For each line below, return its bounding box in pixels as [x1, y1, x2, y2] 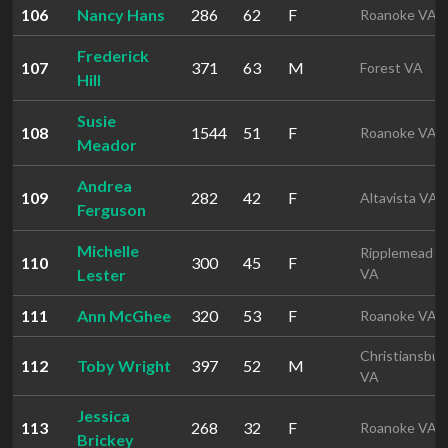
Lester [77, 265, 126, 284]
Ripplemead [360, 244, 433, 261]
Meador [77, 135, 137, 154]
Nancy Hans [77, 5, 165, 24]
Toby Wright [77, 356, 171, 375]
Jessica [77, 406, 130, 425]
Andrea [77, 176, 132, 195]
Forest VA [360, 59, 423, 76]
